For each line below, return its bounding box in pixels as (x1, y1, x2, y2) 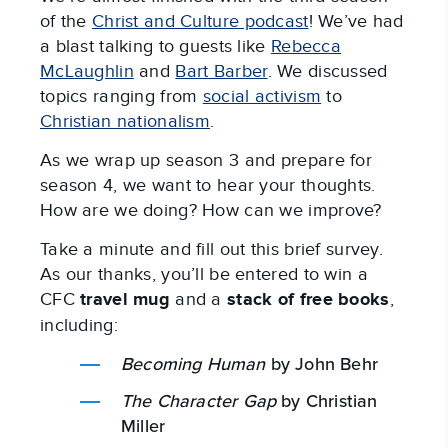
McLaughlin (40, 61, 134, 83)
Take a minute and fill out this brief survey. (40, 239, 383, 261)
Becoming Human (121, 351, 271, 378)
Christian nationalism (40, 111, 211, 133)
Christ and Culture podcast (92, 11, 309, 33)
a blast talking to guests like (40, 36, 271, 58)
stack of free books (227, 289, 390, 312)
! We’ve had (308, 11, 404, 33)
